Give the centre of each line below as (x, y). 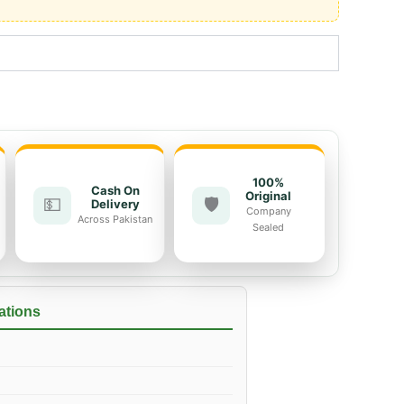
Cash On (115, 190)
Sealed (269, 227)
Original (269, 195)
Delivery (115, 203)
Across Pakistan (115, 219)
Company (268, 211)
